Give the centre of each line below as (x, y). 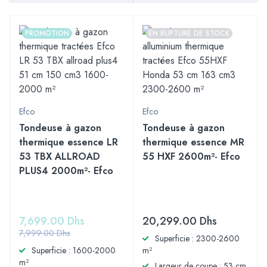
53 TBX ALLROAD (60, 156)
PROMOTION (47, 33)
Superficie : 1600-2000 (74, 250)
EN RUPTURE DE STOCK (189, 33)
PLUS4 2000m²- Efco (66, 171)
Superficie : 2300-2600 (197, 238)
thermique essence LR (69, 142)
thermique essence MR (193, 142)
